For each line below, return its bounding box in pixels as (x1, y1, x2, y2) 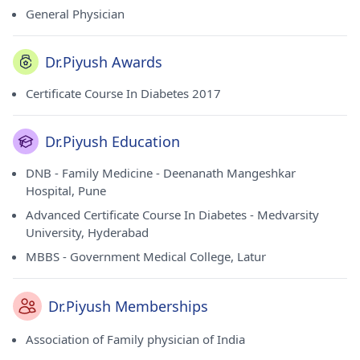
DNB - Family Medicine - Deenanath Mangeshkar (26, 165, 296, 181)
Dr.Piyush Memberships (48, 297, 208, 316)
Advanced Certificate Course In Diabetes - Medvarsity (26, 207, 319, 223)
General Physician (26, 6, 125, 22)
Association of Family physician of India (26, 331, 245, 347)
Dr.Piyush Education (45, 132, 180, 151)
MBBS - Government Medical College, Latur (26, 248, 266, 264)
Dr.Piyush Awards (45, 52, 162, 72)
